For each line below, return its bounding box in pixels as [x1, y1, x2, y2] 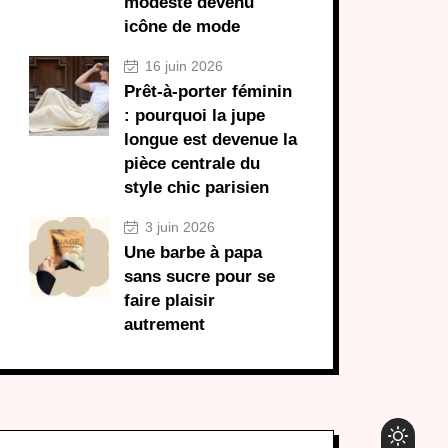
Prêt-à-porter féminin [124, 82, 292, 102]
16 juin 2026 [141, 58, 223, 75]
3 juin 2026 [141, 219, 215, 236]
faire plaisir [124, 291, 215, 311]
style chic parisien [124, 178, 269, 198]
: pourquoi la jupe [124, 106, 265, 126]
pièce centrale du [124, 154, 260, 174]
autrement [124, 315, 205, 335]
